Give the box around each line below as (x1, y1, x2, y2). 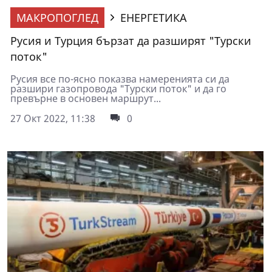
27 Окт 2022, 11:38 (10, 111, 95, 125)
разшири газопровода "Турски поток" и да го (10, 81, 226, 95)
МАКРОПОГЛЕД (16, 10, 98, 25)
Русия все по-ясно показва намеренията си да (10, 72, 229, 86)
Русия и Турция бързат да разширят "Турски (10, 33, 251, 48)
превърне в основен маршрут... (10, 91, 161, 105)
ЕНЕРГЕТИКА (120, 10, 187, 25)
